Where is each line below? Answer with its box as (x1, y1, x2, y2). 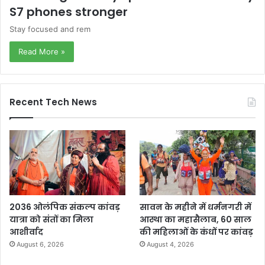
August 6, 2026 (17, 240, 64, 249)
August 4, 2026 (147, 240, 195, 249)
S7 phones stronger (9, 4, 128, 20)
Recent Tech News (9, 96, 97, 108)
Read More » (18, 47, 65, 56)
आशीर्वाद (9, 226, 43, 238)
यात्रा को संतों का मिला (9, 214, 93, 226)
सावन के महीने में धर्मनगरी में (140, 201, 252, 214)
